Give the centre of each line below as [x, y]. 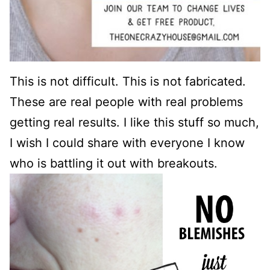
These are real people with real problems [126, 102]
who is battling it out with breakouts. [114, 164]
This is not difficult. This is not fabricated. [128, 82]
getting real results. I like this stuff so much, [134, 123]
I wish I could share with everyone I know [127, 143]
